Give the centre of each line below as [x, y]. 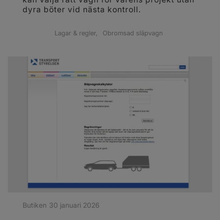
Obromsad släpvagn [133, 33]
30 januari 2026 [74, 205]
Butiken [35, 205]
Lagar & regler [75, 33]
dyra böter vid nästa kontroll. [82, 10]
